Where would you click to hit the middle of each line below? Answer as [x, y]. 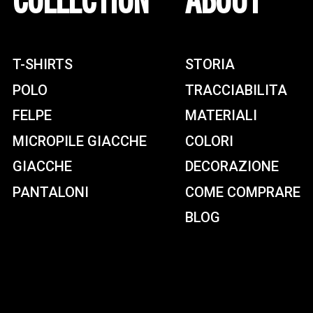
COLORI [209, 141]
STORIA [210, 65]
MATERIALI [221, 116]
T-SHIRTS [43, 65]
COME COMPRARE [243, 192]
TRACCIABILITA [236, 90]
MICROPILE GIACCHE [80, 141]
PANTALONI [51, 192]
